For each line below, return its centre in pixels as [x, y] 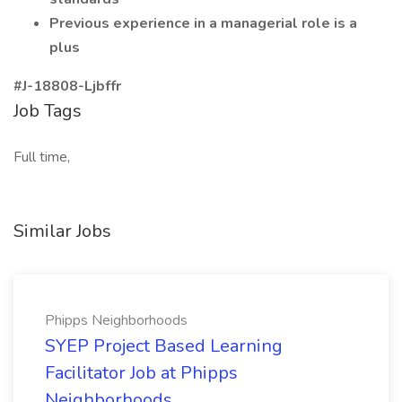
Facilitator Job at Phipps [141, 373]
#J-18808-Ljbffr [67, 86]
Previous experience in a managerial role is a [203, 23]
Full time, [42, 157]
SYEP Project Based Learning [164, 346]
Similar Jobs [62, 231]
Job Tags [48, 111]
